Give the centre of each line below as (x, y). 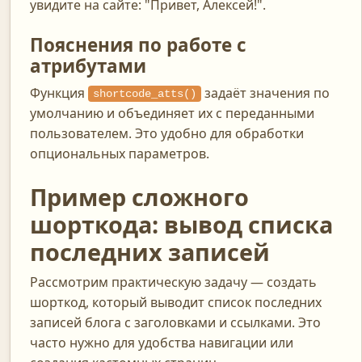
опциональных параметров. (120, 153)
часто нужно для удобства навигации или (162, 342)
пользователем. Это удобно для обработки (167, 133)
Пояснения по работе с (138, 44)
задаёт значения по (265, 93)
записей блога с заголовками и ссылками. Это (175, 322)
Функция (59, 93)
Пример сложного (139, 196)
